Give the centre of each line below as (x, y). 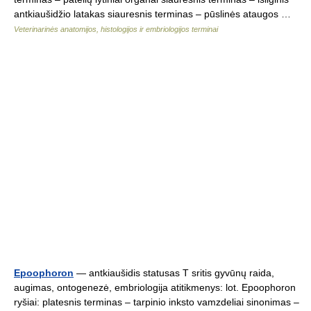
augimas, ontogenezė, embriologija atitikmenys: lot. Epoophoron (155, 287)
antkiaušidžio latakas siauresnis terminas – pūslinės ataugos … (155, 14)
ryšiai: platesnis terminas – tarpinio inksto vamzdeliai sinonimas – (157, 302)
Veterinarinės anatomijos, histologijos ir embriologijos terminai (116, 29)
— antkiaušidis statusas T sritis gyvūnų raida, (174, 273)
